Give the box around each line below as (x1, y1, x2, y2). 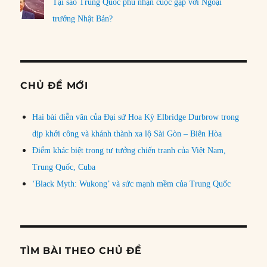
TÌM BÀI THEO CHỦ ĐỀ (20, 244, 142, 256)
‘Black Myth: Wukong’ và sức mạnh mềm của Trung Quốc (32, 179, 231, 188)
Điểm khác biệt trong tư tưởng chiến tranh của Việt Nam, (32, 145, 226, 155)
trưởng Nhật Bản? (52, 14, 113, 23)
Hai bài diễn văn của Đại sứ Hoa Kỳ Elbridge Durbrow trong (32, 112, 240, 122)
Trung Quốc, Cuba (32, 162, 96, 172)
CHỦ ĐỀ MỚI (20, 79, 88, 91)
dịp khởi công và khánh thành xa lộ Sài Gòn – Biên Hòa (32, 129, 222, 138)
